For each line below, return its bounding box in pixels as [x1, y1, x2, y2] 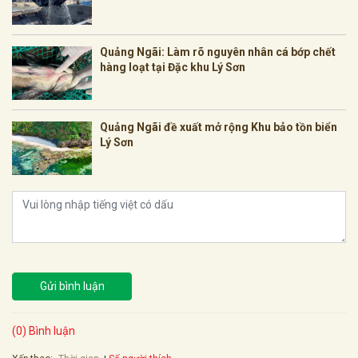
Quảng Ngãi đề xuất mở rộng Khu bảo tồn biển [100, 121, 337, 134]
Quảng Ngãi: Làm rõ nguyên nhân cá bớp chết [100, 46, 336, 59]
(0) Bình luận [12, 324, 75, 338]
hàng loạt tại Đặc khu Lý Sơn [100, 61, 245, 74]
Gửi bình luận [39, 280, 105, 293]
